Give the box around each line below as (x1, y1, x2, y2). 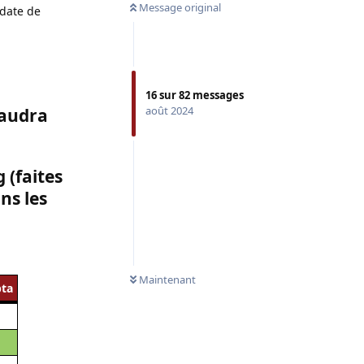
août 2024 (145, 102, 193, 118)
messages (190, 87, 244, 102)
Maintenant (139, 271, 196, 287)
